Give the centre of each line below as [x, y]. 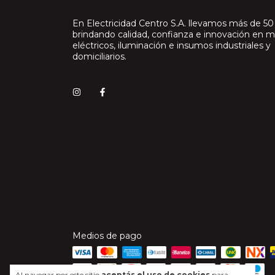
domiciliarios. [99, 57]
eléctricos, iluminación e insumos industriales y [172, 46]
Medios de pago [107, 236]
